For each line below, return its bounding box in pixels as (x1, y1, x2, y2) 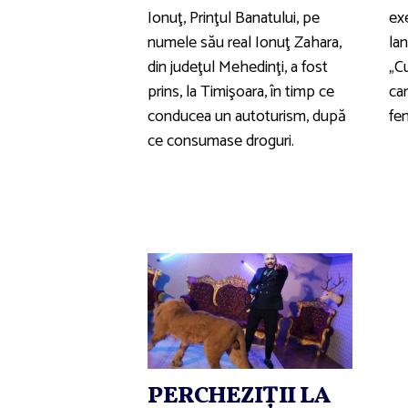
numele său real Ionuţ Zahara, (148, 29, 342, 57)
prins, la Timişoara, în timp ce (148, 78, 334, 107)
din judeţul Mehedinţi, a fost (148, 54, 328, 82)
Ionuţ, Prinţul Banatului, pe (148, 5, 320, 33)
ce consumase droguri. (148, 127, 294, 156)
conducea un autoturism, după (148, 103, 346, 131)
